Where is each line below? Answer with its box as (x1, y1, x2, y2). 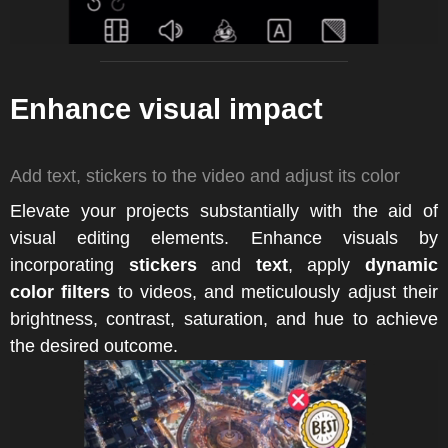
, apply (287, 254, 366, 275)
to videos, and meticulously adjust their (110, 281, 439, 302)
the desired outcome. (10, 335, 178, 356)
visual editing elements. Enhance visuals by (10, 227, 438, 248)
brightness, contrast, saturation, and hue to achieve (10, 308, 438, 329)
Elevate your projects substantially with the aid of (10, 200, 438, 221)
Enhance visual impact (10, 92, 323, 125)
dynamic (365, 254, 439, 275)
